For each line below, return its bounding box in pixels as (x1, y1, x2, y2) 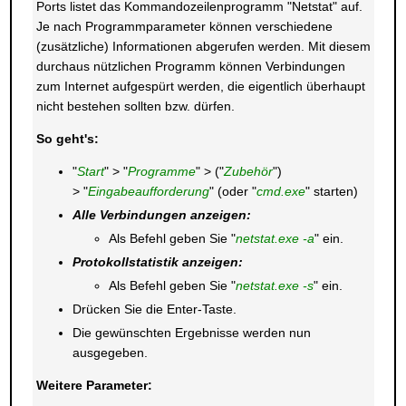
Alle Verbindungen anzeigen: (72, 208, 251, 222)
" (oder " (208, 184, 256, 198)
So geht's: (35, 131, 99, 146)
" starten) (304, 184, 358, 198)
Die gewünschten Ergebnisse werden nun (72, 325, 311, 340)
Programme (127, 164, 196, 179)
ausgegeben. (72, 345, 148, 360)
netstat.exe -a (235, 231, 314, 246)
